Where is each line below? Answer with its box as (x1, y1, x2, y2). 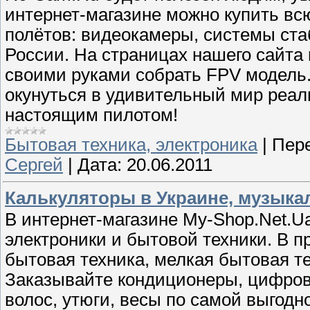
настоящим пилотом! (5, 105, 178, 125)
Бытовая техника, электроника (5, 135, 257, 155)
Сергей (5, 155, 63, 175)
